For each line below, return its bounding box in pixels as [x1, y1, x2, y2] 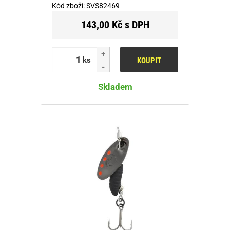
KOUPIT [137, 55, 161, 65]
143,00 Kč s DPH [81, 18, 149, 31]
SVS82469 [86, 1, 120, 10]
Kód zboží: [52, 1, 86, 10]
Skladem [98, 81, 132, 92]
